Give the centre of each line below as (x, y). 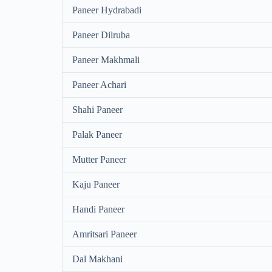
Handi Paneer (98, 209)
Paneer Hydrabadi (107, 10)
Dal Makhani (97, 259)
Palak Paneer (97, 134)
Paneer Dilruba (101, 35)
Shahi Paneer (97, 109)
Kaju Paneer (96, 184)
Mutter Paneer (99, 159)
